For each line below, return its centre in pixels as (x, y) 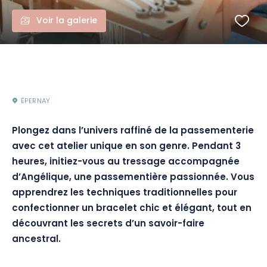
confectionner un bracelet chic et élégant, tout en (132, 209)
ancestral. (36, 240)
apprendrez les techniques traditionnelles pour (125, 193)
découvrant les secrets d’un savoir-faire (108, 224)
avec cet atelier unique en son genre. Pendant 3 (126, 147)
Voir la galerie (67, 21)
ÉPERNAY (36, 101)
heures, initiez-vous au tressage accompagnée (126, 162)
